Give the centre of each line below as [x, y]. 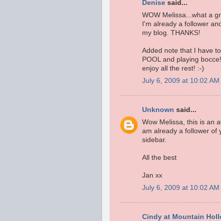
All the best [159, 158]
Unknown [158, 110]
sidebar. [154, 140]
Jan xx [152, 176]
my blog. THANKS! [171, 33]
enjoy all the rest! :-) [173, 69]
